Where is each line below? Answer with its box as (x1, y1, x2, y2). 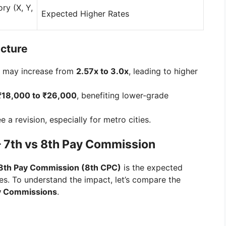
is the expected (121, 162, 183, 173)
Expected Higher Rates (41, 9, 129, 19)
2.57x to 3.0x (76, 66, 129, 77)
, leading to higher (129, 66, 198, 77)
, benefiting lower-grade (77, 90, 168, 101)
